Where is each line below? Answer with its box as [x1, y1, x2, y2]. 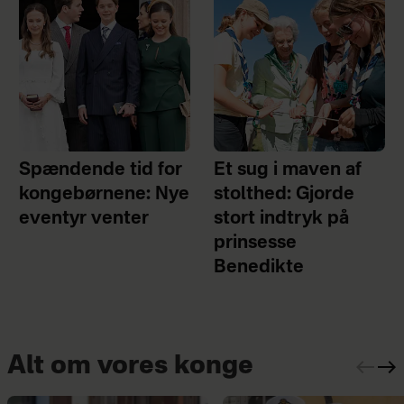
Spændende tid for [18, 161, 182, 179]
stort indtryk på [214, 209, 350, 228]
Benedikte [214, 258, 305, 277]
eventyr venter [18, 209, 149, 228]
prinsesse [214, 234, 298, 252]
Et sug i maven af [214, 161, 363, 179]
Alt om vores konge [6, 353, 253, 380]
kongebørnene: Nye [18, 185, 189, 204]
